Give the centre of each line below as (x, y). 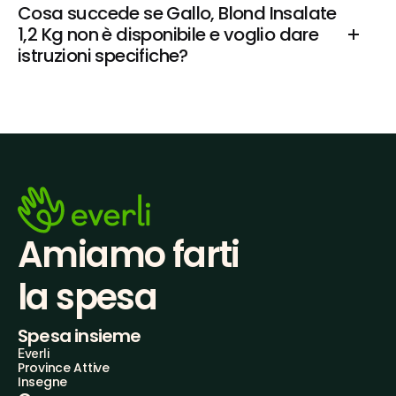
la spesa (88, 297)
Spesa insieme (80, 336)
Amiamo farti (129, 255)
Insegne (43, 382)
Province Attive (64, 368)
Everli (34, 353)
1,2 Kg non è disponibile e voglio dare (168, 34)
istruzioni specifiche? (103, 56)
